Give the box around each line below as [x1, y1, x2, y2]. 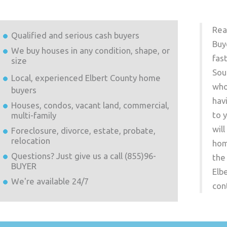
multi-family [11, 110, 56, 120]
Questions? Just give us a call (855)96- [11, 151, 156, 161]
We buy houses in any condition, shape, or [11, 46, 170, 55]
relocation [11, 136, 50, 145]
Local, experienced [11, 73, 85, 83]
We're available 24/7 [11, 176, 89, 186]
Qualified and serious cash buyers [11, 30, 139, 40]
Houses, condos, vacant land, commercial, [11, 100, 169, 110]
